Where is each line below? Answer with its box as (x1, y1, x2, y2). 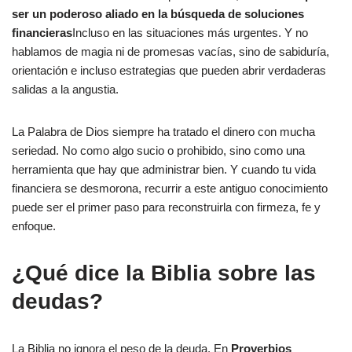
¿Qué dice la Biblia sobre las (12, 261, 316, 285)
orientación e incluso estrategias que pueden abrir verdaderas (12, 64, 326, 77)
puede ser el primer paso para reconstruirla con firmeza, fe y (12, 200, 321, 214)
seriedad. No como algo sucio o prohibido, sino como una (12, 144, 305, 157)
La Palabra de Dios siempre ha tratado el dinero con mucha (12, 125, 315, 138)
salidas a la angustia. (12, 82, 119, 96)
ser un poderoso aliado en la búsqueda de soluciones (12, 7, 304, 20)
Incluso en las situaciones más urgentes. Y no (72, 26, 308, 39)
